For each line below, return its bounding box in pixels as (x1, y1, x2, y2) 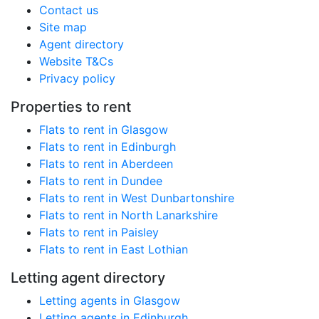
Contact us (39, 3, 98, 17)
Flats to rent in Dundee (39, 174, 162, 188)
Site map (39, 20, 87, 34)
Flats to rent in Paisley (39, 225, 159, 239)
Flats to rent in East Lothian (39, 242, 188, 256)
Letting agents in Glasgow (39, 293, 180, 308)
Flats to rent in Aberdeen (39, 157, 173, 171)
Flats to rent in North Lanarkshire (39, 208, 218, 222)
